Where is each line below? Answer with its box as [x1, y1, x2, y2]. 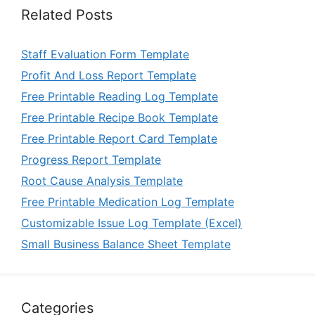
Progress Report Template [21, 153, 161, 167]
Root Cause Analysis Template [21, 174, 183, 188]
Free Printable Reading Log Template [21, 89, 218, 103]
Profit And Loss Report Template [21, 68, 196, 82]
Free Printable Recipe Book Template [21, 110, 218, 124]
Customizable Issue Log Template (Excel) [21, 216, 242, 230]
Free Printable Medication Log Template [21, 195, 234, 209]
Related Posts [21, 6, 112, 23]
